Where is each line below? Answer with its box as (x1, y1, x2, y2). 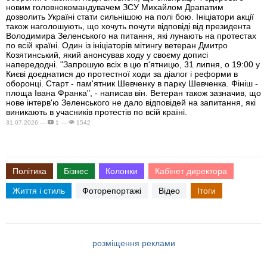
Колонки (105, 166, 138, 176)
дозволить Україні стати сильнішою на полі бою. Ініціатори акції (6, 12, 254, 22)
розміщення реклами (92, 238, 175, 249)
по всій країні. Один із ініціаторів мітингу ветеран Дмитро (6, 41, 228, 51)
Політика (13, 166, 46, 176)
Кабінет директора (155, 166, 227, 176)
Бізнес (64, 166, 88, 176)
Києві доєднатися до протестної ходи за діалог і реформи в (6, 69, 238, 79)
